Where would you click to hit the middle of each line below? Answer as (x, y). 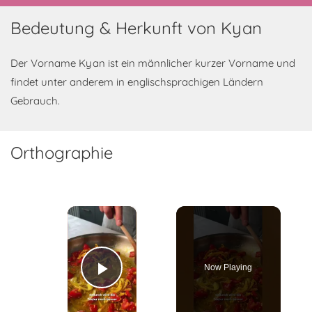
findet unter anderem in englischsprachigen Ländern (137, 82)
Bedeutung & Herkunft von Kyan (136, 28)
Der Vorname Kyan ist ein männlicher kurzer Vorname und (153, 63)
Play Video (152, 288)
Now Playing (228, 267)
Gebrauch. (35, 101)
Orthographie (62, 153)
